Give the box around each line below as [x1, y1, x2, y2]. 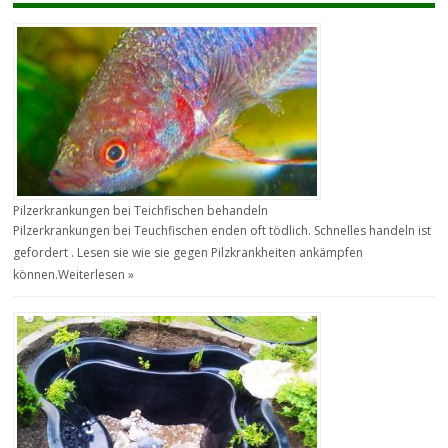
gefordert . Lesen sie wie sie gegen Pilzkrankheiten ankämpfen [13, 243, 364, 261]
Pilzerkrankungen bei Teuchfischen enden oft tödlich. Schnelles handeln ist [13, 221, 432, 239]
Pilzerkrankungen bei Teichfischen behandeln [13, 201, 269, 219]
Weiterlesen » [58, 265, 135, 283]
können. [13, 265, 59, 283]
